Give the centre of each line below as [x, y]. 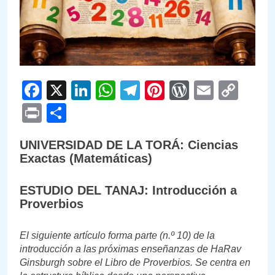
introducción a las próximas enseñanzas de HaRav [130, 249]
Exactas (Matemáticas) [86, 158]
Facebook [85, 90]
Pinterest [203, 90]
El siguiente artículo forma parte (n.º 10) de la [117, 235]
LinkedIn [128, 90]
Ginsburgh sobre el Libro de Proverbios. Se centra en [135, 262]
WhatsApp [161, 90]
